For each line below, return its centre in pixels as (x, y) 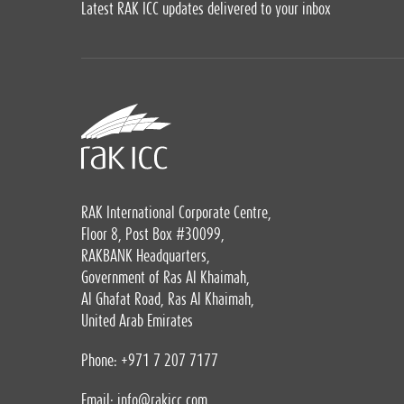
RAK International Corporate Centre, (176, 213)
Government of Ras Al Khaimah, (165, 278)
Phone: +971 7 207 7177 (150, 361)
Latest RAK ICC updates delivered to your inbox (206, 9)
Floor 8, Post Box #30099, (153, 235)
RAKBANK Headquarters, (146, 257)
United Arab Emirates (137, 321)
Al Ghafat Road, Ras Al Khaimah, (168, 300)
